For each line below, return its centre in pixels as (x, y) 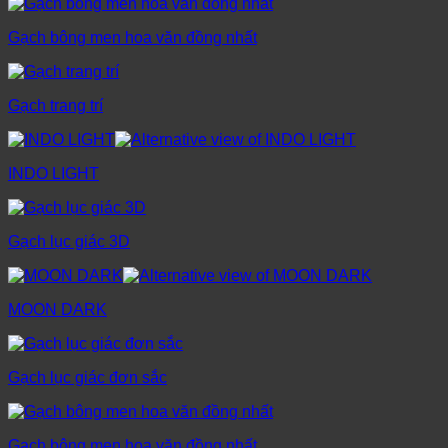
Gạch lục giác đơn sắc (87, 378)
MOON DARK (57, 310)
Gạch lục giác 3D (69, 242)
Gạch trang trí (55, 106)
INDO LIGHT (53, 174)
